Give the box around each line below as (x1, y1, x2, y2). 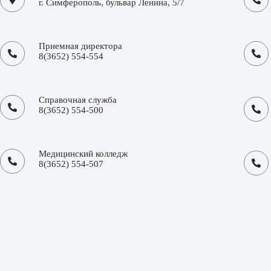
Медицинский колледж (39, 149, 128, 159)
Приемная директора (39, 41, 122, 51)
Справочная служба (39, 95, 117, 105)
